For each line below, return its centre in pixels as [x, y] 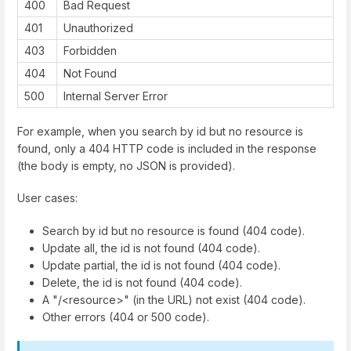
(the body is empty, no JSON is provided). [126, 166]
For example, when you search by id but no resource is [160, 132]
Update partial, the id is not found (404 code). [161, 265]
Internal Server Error [116, 96]
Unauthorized [98, 27]
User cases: [47, 198]
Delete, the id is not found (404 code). [142, 282]
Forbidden [90, 50]
